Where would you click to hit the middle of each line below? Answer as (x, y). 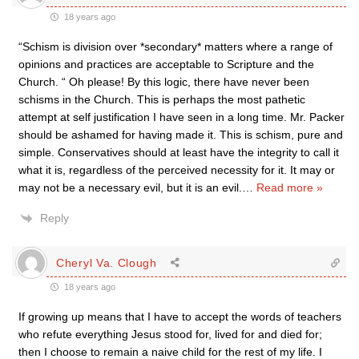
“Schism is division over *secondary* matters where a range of (175, 46)
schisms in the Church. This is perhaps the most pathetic (162, 99)
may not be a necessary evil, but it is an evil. (130, 188)
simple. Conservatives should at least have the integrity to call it (179, 152)
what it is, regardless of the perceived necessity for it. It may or (177, 170)
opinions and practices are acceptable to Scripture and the (166, 64)
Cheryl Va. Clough (107, 262)
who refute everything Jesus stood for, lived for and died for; (170, 334)
